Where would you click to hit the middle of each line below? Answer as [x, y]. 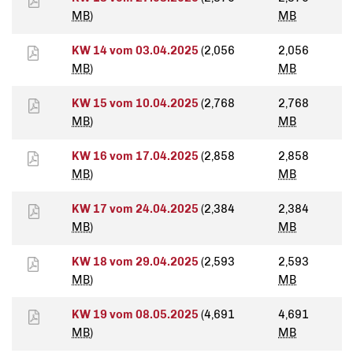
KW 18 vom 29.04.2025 [136, 262]
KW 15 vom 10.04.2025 [136, 104]
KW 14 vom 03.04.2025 [136, 51]
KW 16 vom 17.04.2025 [136, 156]
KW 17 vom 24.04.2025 [136, 209]
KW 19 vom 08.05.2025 [136, 315]
